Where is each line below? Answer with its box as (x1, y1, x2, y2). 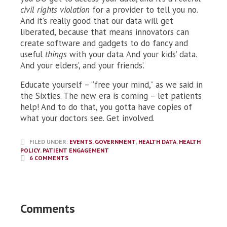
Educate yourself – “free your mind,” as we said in (20, 79, 203, 90)
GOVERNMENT (95, 137, 136, 145)
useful (20, 48, 45, 60)
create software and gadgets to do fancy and (20, 37, 188, 49)
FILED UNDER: (29, 137, 69, 145)
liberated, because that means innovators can (20, 26, 189, 37)
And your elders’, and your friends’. (20, 59, 144, 71)
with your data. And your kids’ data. (69, 48, 197, 60)
